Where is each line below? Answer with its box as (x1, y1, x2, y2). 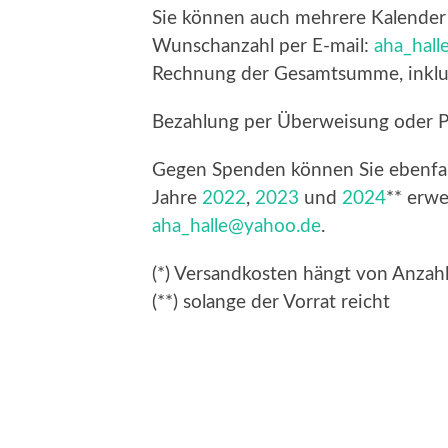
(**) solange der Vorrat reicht (152, 293, 390, 313)
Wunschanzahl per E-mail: (152, 37, 374, 57)
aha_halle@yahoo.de (152, 217, 321, 237)
